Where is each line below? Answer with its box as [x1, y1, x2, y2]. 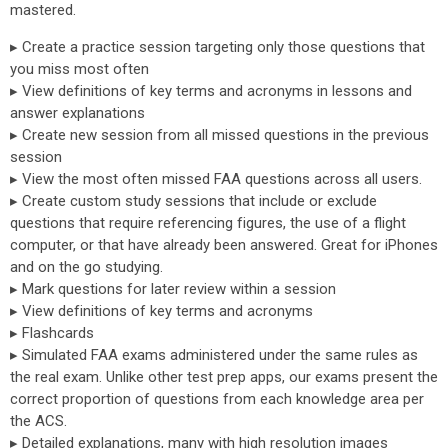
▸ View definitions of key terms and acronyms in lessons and [10, 82, 412, 100]
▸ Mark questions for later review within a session [10, 280, 336, 298]
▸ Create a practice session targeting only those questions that [10, 38, 425, 56]
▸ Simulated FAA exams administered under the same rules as [10, 346, 418, 364]
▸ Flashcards [10, 324, 94, 342]
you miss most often [10, 60, 149, 78]
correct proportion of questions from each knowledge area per [10, 390, 424, 408]
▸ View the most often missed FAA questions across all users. [10, 170, 422, 188]
